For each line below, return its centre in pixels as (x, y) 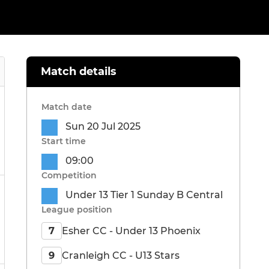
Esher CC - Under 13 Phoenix (131, 231)
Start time (64, 141)
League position (77, 210)
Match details (79, 72)
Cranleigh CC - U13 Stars (121, 255)
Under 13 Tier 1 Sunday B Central (144, 195)
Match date (67, 107)
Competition (69, 176)
